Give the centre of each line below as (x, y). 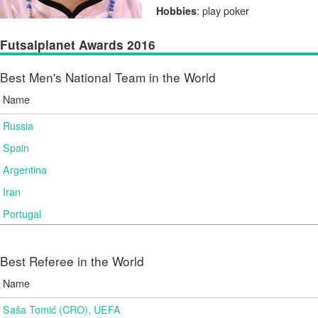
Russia (18, 125)
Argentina (25, 169)
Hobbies (176, 11)
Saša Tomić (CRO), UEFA (62, 309)
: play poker (223, 10)
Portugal (22, 213)
